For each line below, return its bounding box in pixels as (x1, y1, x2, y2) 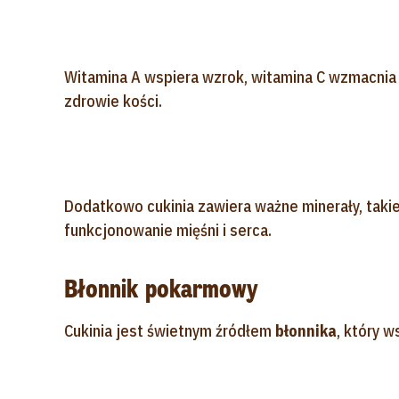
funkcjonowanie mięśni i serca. (64, 220, 272, 240)
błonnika (275, 321, 337, 341)
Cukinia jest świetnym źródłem (64, 321, 275, 341)
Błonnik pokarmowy (64, 273, 257, 305)
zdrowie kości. (64, 91, 162, 111)
